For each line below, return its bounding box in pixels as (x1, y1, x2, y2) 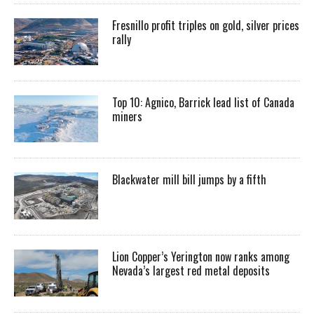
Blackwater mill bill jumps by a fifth (112, 171, 266, 189)
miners (112, 108, 145, 125)
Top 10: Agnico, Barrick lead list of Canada (112, 94, 294, 111)
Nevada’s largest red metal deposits (112, 262, 270, 280)
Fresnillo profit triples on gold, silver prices (112, 17, 299, 34)
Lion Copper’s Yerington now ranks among (112, 248, 289, 266)
